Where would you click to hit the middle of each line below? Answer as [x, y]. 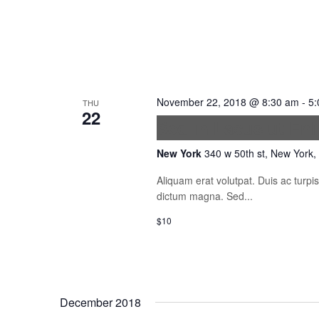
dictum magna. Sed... [204, 196]
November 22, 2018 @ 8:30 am [228, 102]
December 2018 [100, 302]
